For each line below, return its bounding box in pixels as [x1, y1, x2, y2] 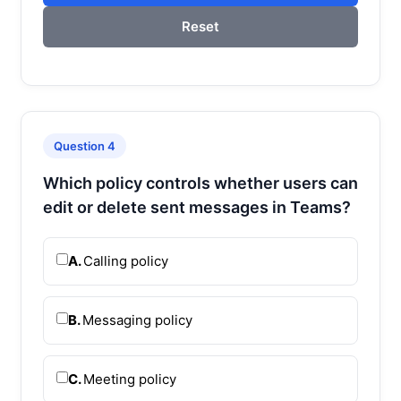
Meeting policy [83, 370, 176, 388]
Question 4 [54, 138, 115, 153]
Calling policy [83, 252, 168, 269]
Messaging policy [82, 311, 192, 328]
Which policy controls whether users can [43, 173, 358, 192]
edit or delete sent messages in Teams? [43, 197, 351, 217]
